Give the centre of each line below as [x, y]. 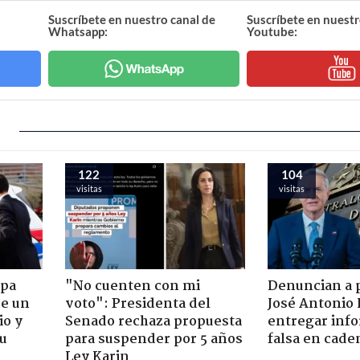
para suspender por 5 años [153, 339]
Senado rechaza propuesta [153, 321]
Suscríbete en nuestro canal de [132, 19]
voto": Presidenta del [137, 304]
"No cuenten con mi [132, 286]
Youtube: [272, 31]
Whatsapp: [78, 31]
